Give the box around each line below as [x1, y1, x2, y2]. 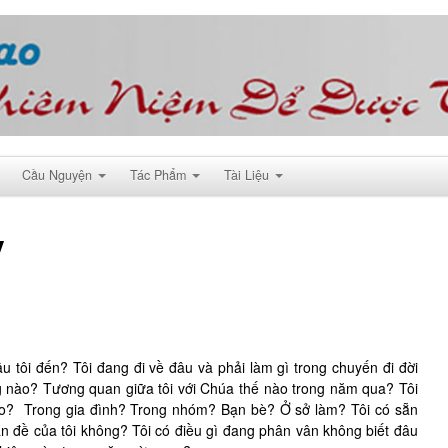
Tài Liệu [224, 165, 269, 184]
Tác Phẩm [130, 165, 186, 184]
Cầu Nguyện [22, 165, 92, 184]
